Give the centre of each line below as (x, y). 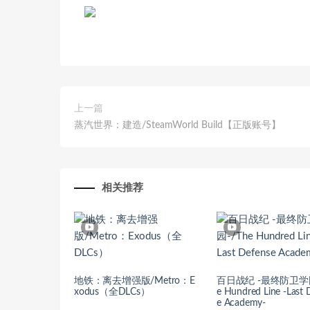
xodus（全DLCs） (112, 292)
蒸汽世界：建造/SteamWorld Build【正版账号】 (177, 125)
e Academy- (241, 303)
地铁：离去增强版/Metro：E (135, 281)
